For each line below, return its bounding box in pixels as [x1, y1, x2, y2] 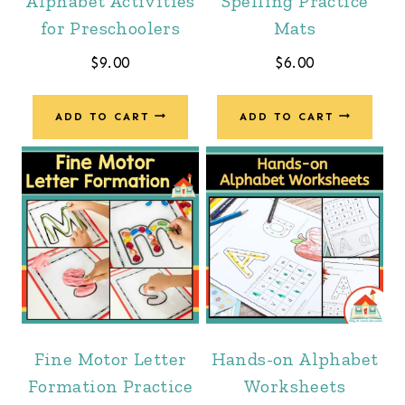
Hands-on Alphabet [211, 347, 379, 370]
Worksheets [244, 374, 345, 397]
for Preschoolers [40, 16, 181, 39]
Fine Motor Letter [33, 347, 187, 370]
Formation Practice [27, 374, 193, 397]
